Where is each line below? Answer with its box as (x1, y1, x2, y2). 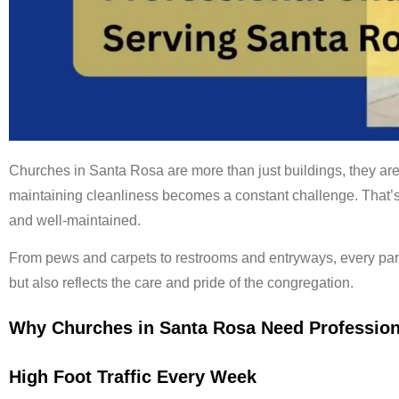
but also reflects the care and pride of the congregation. (9, 275, 354, 291)
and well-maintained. (9, 212, 141, 228)
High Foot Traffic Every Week (9, 366, 256, 387)
